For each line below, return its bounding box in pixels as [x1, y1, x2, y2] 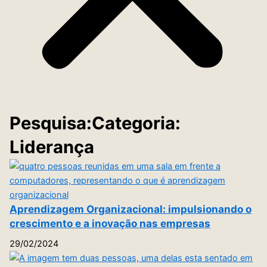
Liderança [9, 136, 94, 157]
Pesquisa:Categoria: [9, 112, 181, 133]
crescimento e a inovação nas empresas [9, 216, 210, 229]
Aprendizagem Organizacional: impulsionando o [9, 202, 252, 215]
